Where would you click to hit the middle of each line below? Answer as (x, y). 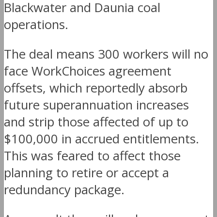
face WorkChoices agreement (88, 71)
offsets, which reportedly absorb (96, 88)
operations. (36, 25)
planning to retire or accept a (86, 172)
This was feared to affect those (92, 155)
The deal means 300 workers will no (106, 54)
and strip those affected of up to (96, 122)
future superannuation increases (96, 105)
